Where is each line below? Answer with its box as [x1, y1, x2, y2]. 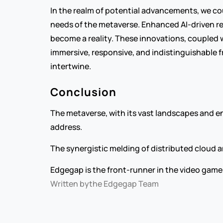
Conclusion [50, 85, 116, 100]
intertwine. [50, 61, 91, 72]
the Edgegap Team [89, 178, 159, 189]
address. [50, 121, 82, 132]
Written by [50, 178, 89, 189]
